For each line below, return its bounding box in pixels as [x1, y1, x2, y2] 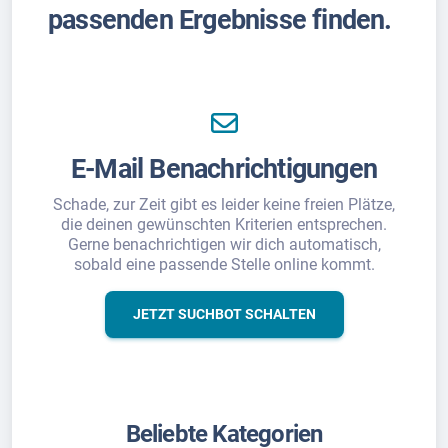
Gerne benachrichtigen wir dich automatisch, [67, 234, 381, 254]
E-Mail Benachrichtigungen [71, 152, 377, 185]
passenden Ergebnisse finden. [48, 3, 392, 36]
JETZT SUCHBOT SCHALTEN [132, 305, 316, 322]
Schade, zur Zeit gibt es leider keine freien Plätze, [53, 194, 395, 214]
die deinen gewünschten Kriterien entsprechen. [61, 214, 387, 234]
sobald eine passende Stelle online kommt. [73, 254, 375, 274]
